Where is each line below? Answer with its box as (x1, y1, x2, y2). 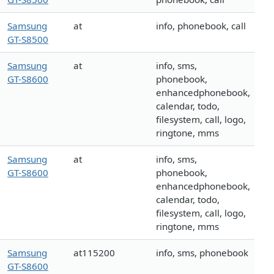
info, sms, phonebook (156, 246, 248, 259)
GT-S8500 (7, 33, 48, 46)
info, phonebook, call (156, 20, 246, 32)
